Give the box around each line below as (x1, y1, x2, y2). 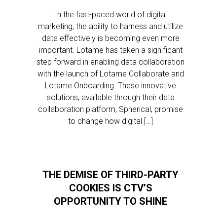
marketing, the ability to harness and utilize (38, 22, 183, 31)
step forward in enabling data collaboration (37, 57, 184, 67)
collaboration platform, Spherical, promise (38, 105, 183, 114)
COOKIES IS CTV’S (69, 182, 152, 194)
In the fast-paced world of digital (54, 10, 167, 19)
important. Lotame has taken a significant (38, 45, 183, 55)
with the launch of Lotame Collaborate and (37, 69, 184, 78)
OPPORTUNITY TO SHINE (54, 195, 167, 207)
